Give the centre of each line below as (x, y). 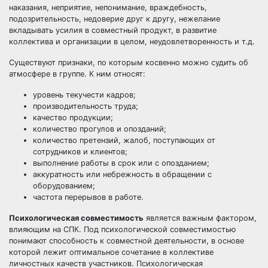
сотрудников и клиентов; (80, 152)
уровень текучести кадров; (84, 95)
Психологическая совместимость (76, 218)
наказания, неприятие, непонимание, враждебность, (108, 7)
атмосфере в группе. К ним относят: (77, 74)
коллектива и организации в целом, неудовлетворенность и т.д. (132, 42)
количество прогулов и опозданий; (100, 129)
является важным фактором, (200, 218)
